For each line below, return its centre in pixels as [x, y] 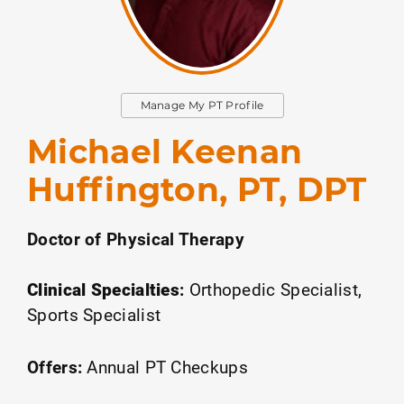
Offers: [55, 366]
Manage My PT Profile [202, 105]
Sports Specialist [94, 314]
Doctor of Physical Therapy [136, 238]
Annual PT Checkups [167, 366]
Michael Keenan [165, 151]
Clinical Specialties [103, 289]
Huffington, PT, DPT [197, 189]
